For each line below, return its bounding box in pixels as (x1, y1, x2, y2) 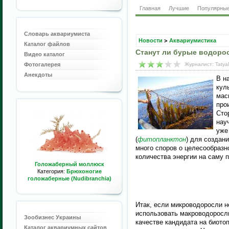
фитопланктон (138, 135, 186, 143)
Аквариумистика (169, 37, 216, 43)
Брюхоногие (66, 168, 102, 174)
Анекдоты (24, 72, 52, 78)
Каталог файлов (24, 41, 70, 47)
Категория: (37, 168, 66, 174)
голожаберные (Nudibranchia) (27, 175, 111, 181)
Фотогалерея (24, 61, 60, 67)
